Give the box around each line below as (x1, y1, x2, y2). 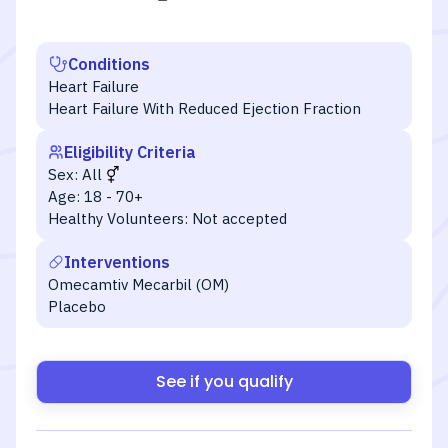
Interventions (64, 252, 170, 272)
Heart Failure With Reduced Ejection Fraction (48, 99, 361, 118)
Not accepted (192, 209, 287, 228)
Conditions (68, 54, 150, 74)
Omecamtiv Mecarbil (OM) (48, 275, 229, 294)
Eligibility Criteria (64, 142, 196, 162)
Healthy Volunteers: (48, 209, 188, 228)
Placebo (48, 297, 106, 316)
